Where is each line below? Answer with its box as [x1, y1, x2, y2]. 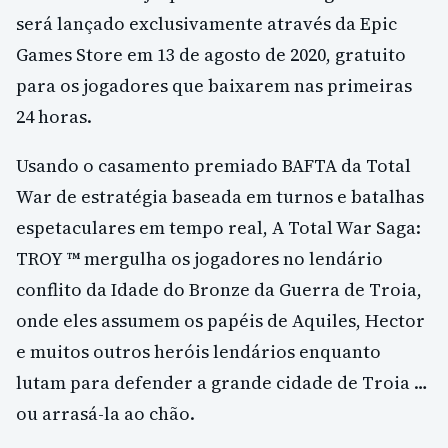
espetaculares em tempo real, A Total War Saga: [16, 215, 421, 241]
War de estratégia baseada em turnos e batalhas [16, 184, 424, 210]
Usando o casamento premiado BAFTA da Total [16, 153, 411, 179]
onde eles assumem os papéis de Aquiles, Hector [16, 308, 425, 334]
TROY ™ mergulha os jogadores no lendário [16, 246, 383, 272]
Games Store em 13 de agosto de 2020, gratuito [16, 42, 406, 68]
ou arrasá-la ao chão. [16, 401, 195, 427]
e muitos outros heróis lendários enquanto [16, 339, 381, 365]
